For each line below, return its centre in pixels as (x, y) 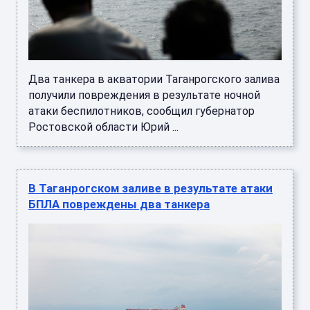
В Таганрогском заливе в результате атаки (151, 189)
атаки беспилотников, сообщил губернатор (142, 111)
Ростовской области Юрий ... (103, 127)
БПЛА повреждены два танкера (119, 204)
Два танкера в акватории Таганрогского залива (154, 80)
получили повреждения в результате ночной (144, 95)
